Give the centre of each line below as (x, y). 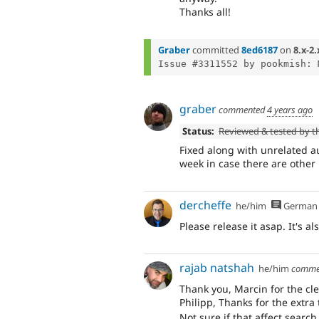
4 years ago (290, 110)
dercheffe (205, 205)
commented (242, 110)
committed (216, 50)
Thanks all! (205, 12)
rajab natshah (217, 267)
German (299, 205)
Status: (198, 131)
